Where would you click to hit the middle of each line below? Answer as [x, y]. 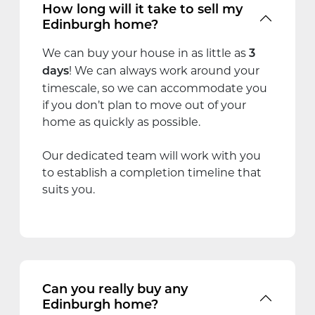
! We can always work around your [164, 70]
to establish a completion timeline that [152, 172]
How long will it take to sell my [142, 10]
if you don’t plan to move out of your [144, 105]
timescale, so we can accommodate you [155, 88]
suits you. [69, 189]
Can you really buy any [115, 290]
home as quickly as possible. [121, 122]
